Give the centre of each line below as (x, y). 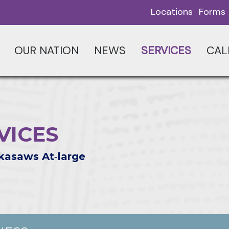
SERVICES (166, 51)
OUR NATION (46, 51)
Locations (172, 12)
